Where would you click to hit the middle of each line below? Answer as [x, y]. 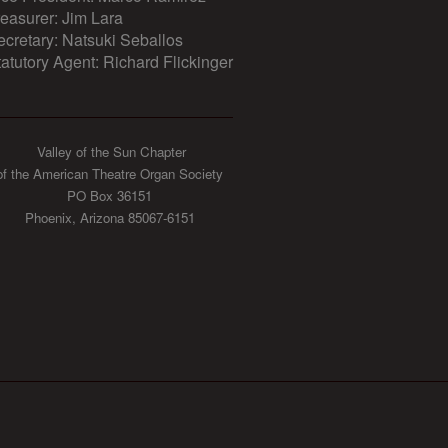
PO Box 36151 [109, 196]
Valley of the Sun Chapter [109, 152]
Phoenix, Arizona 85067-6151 [109, 218]
